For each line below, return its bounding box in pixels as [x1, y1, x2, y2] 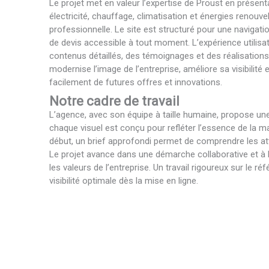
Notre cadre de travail [49, 94, 180, 109]
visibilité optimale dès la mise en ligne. [49, 175, 198, 186]
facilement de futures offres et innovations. [49, 77, 222, 88]
